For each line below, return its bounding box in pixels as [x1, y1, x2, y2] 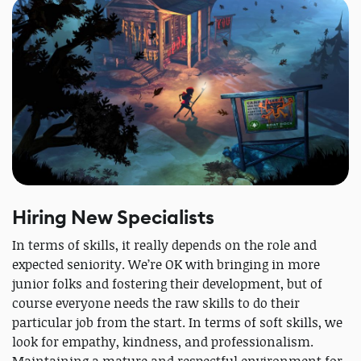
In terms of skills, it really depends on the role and [12, 236, 317, 255]
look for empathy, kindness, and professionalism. [12, 333, 313, 351]
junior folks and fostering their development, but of [12, 275, 322, 293]
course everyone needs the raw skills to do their [12, 294, 300, 313]
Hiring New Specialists [12, 205, 214, 231]
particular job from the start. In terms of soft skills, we [12, 313, 342, 332]
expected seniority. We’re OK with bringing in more [12, 255, 320, 274]
